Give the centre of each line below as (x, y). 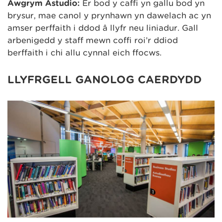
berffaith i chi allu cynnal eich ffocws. (84, 53)
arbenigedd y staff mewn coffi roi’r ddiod (93, 40)
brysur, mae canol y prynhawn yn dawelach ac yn (109, 15)
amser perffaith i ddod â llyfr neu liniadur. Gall (103, 28)
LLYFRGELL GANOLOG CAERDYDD (105, 79)
